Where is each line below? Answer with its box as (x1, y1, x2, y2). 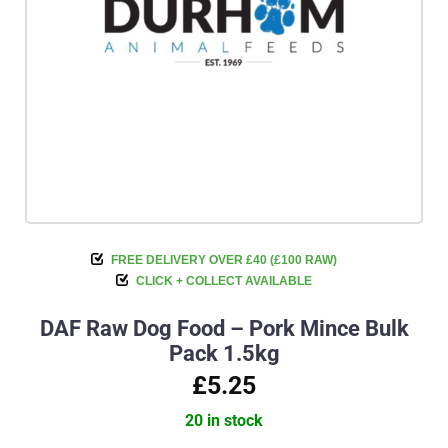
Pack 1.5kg (168, 341, 280, 366)
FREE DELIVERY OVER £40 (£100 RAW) (111, 253, 337, 267)
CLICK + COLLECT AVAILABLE (136, 274, 312, 288)
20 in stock (185, 411, 263, 430)
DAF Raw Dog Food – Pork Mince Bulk (39, 316, 409, 341)
